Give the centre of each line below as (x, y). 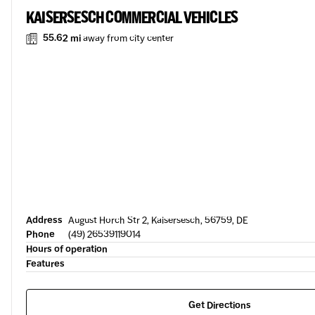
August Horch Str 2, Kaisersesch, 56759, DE (158, 220)
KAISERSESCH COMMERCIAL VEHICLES (132, 17)
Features (45, 264)
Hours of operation (67, 249)
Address (44, 220)
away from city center (128, 38)
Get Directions (220, 306)
